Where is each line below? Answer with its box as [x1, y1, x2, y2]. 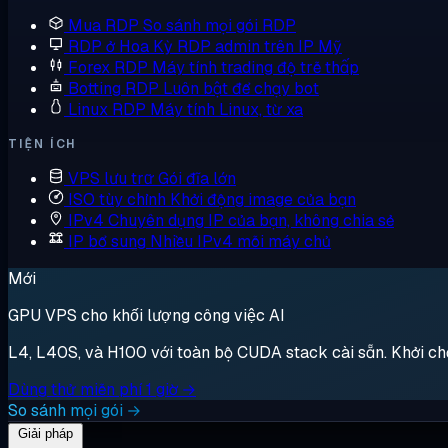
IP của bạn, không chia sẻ [208, 210, 394, 231]
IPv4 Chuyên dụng [68, 210, 204, 231]
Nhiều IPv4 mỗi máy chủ [150, 231, 331, 252]
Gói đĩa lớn [158, 168, 236, 189]
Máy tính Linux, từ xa [150, 99, 303, 120]
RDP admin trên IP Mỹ [177, 36, 342, 57]
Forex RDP [68, 57, 148, 78]
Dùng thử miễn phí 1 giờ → [8, 379, 196, 400]
